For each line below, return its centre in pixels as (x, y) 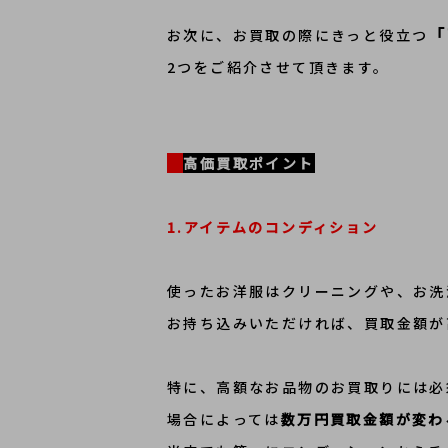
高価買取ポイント (249, 163)
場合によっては (224, 419)
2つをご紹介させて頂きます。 (278, 67)
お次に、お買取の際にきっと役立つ (298, 35)
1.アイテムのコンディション (273, 227)
